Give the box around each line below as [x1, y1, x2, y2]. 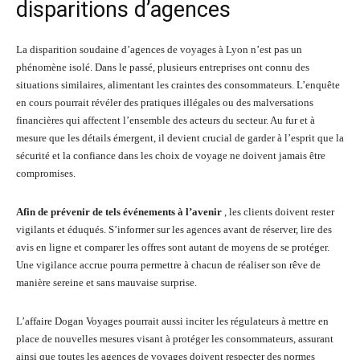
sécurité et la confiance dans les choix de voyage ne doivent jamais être [16, 149, 325, 162]
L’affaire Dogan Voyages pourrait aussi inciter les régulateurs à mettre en [16, 315, 329, 327]
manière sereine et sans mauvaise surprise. [16, 276, 197, 288]
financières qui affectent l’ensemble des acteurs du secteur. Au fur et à [16, 114, 315, 126]
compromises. [16, 167, 76, 179]
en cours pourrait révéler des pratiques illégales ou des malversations [16, 96, 313, 108]
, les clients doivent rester [224, 206, 334, 218]
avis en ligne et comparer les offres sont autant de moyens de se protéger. [16, 241, 329, 253]
